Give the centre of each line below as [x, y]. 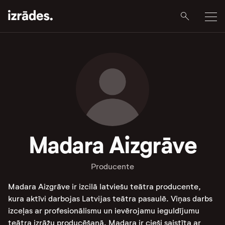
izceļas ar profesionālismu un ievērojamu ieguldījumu [104, 211]
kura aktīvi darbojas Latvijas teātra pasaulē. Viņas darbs [110, 199]
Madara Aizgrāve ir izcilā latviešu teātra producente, [104, 187]
